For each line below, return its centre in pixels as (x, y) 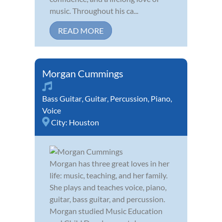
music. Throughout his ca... (94, 11)
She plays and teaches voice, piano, (108, 187)
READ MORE (81, 31)
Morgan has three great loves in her (110, 164)
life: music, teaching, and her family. (109, 175)
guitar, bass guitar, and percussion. (107, 199)
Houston (84, 122)
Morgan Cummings (83, 74)
